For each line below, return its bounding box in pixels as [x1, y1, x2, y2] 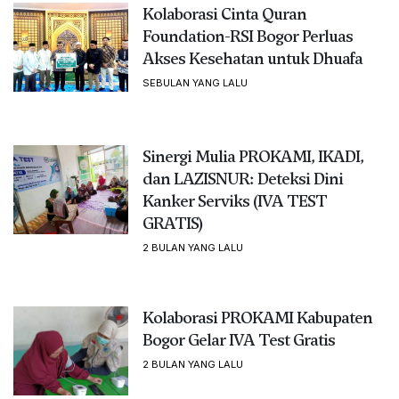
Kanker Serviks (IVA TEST [142, 189, 327, 212]
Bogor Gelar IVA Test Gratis [142, 328, 335, 351]
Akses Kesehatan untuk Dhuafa [142, 46, 362, 69]
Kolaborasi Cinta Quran [142, 2, 306, 25]
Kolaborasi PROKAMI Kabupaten [142, 305, 372, 329]
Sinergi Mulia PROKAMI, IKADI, [142, 144, 363, 167]
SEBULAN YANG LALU [142, 76, 248, 89]
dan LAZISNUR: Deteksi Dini [142, 167, 343, 190]
